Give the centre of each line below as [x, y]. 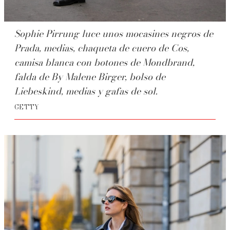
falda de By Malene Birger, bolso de [90, 77]
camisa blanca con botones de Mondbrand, [104, 63]
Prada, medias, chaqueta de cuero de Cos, [102, 48]
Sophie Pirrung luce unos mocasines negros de [114, 34]
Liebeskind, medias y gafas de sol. [86, 91]
